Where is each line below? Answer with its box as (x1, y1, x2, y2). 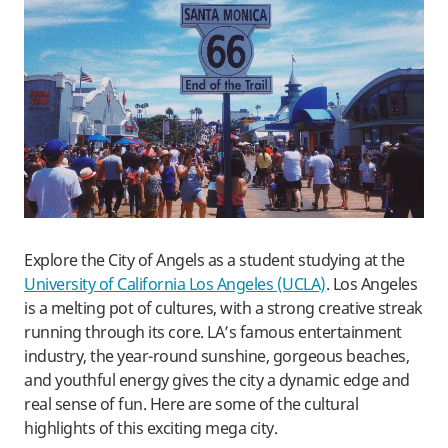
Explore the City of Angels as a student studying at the (24, 249, 405, 272)
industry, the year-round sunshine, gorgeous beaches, (24, 345, 409, 368)
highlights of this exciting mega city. (24, 417, 277, 440)
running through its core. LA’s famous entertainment (24, 321, 402, 344)
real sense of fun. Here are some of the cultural (24, 393, 358, 416)
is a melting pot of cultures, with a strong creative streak (24, 297, 423, 320)
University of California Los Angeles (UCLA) (24, 273, 326, 296)
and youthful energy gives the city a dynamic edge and (24, 369, 410, 392)
